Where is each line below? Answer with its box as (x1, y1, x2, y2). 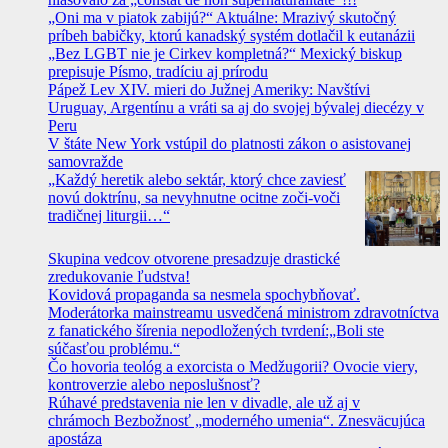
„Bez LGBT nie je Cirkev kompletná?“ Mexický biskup (48, 45, 402, 63)
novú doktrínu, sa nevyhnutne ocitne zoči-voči (48, 189, 340, 207)
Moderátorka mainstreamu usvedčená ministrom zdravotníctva (48, 304, 439, 322)
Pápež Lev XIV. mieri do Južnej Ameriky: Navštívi (48, 81, 370, 99)
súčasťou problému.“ (48, 340, 180, 358)
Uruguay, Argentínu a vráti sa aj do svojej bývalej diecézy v (48, 99, 424, 117)
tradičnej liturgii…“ (48, 207, 170, 225)
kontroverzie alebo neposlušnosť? (48, 376, 260, 394)
